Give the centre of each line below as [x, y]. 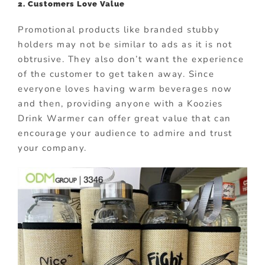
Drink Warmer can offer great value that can [125, 118]
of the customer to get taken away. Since [116, 74]
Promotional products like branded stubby [119, 29]
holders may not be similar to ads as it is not [125, 44]
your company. [52, 148]
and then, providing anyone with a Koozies [120, 103]
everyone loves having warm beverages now [125, 88]
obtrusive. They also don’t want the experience [131, 59]
